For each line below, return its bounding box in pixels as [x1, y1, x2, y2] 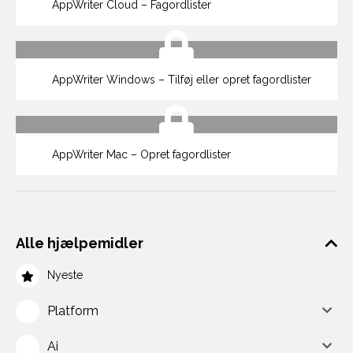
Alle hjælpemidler [16, 235, 143, 251]
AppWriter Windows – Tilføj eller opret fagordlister [49, 73, 311, 86]
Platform [47, 303, 98, 318]
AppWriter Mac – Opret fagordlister [49, 148, 231, 161]
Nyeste [47, 269, 83, 281]
